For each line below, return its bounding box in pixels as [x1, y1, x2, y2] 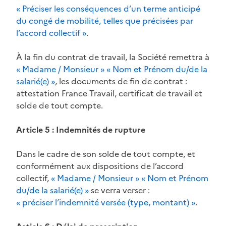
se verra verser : [89, 184, 150, 196]
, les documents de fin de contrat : [55, 75, 187, 87]
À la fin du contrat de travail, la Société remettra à [16, 50, 209, 63]
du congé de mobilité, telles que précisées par [16, 14, 193, 27]
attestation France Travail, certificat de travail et [16, 87, 202, 99]
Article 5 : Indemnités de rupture [16, 123, 145, 136]
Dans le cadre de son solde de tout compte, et [16, 147, 195, 160]
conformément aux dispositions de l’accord [16, 159, 184, 172]
